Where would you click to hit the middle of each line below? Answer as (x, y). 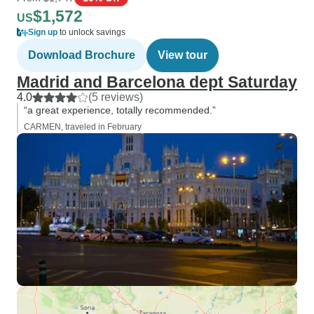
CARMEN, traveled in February (83, 127)
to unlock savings (91, 32)
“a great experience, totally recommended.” (120, 110)
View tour (183, 55)
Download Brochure (82, 55)
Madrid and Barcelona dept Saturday (157, 82)
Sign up (43, 32)
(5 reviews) (116, 97)
